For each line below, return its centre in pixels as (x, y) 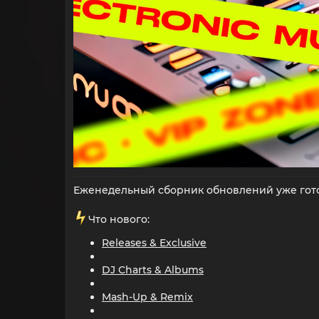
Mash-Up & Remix (147, 297)
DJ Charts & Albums (153, 270)
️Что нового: (119, 219)
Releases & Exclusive (154, 242)
